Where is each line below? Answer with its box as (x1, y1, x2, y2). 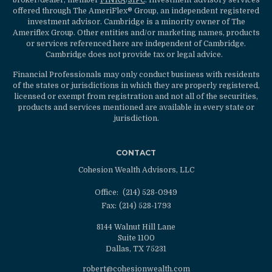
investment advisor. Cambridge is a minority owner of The (27, 17, 245, 26)
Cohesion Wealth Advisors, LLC (78, 165, 194, 174)
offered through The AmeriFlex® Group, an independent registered (13, 6, 259, 15)
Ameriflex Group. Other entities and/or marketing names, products (12, 28, 260, 37)
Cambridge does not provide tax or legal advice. (46, 50, 226, 59)
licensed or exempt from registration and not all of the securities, (14, 92, 258, 101)
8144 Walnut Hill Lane (97, 222, 175, 231)
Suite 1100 (117, 233, 155, 242)
